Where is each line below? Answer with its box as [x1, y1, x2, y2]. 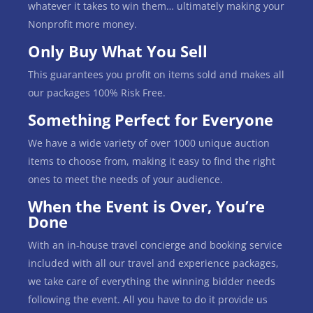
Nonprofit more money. [28, 17, 137, 31]
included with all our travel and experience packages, [28, 256, 279, 270]
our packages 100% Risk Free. [28, 85, 166, 99]
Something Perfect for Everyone [28, 108, 273, 130]
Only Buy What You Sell [28, 40, 208, 61]
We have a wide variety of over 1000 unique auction [28, 136, 270, 150]
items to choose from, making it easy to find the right [28, 154, 275, 168]
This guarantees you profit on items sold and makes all [28, 67, 284, 81]
